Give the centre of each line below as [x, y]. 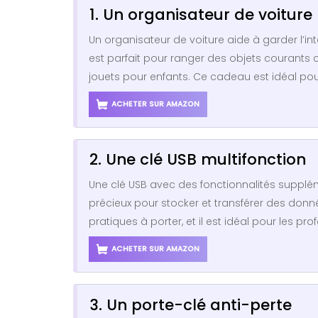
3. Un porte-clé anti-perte [191, 305]
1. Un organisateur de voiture [201, 15]
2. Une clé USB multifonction [198, 160]
